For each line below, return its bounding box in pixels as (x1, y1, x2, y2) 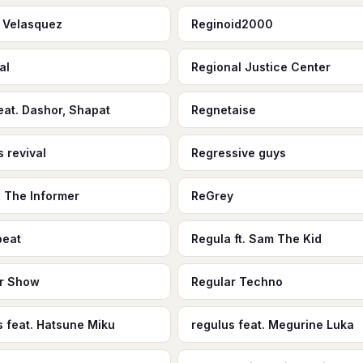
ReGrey (190, 189, 233, 203)
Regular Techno (190, 275, 283, 288)
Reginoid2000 (190, 17, 273, 31)
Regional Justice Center (190, 60, 331, 74)
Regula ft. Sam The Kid (190, 232, 322, 246)
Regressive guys (190, 146, 286, 160)
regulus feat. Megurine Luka (190, 318, 354, 331)
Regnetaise (190, 103, 256, 117)
